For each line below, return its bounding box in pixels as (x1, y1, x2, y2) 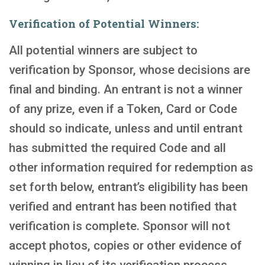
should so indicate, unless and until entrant (9, 121, 243, 135)
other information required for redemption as (9, 160, 253, 174)
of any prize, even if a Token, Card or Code (9, 102, 237, 116)
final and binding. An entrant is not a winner (9, 82, 243, 96)
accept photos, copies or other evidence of (9, 238, 242, 253)
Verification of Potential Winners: (9, 16, 199, 31)
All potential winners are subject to (9, 43, 198, 57)
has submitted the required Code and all (9, 141, 226, 155)
